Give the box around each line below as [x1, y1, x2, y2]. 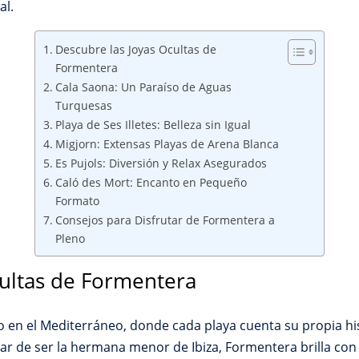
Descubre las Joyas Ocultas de [54, 41, 216, 57]
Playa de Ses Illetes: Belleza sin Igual [54, 116, 251, 132]
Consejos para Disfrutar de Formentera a [54, 212, 275, 228]
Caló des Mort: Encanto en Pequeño [54, 174, 247, 190]
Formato [54, 192, 99, 208]
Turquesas [54, 97, 112, 113]
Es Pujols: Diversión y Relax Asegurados [54, 155, 267, 171]
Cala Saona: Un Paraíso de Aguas [54, 79, 232, 95]
